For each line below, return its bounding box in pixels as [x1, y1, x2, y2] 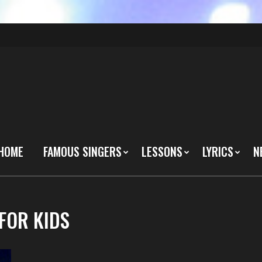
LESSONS [142, 143, 182, 160]
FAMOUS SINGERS [43, 143, 122, 160]
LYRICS [202, 143, 233, 160]
